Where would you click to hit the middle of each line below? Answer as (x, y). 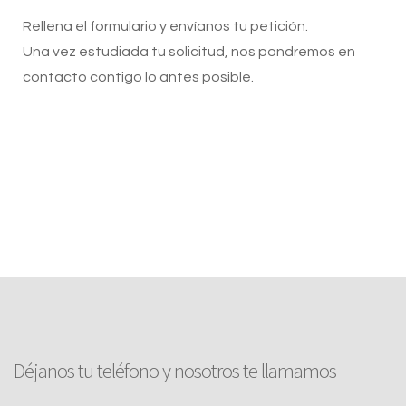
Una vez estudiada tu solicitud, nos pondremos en (189, 52)
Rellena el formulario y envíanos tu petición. (165, 26)
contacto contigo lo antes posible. (138, 77)
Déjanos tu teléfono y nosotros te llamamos (175, 370)
